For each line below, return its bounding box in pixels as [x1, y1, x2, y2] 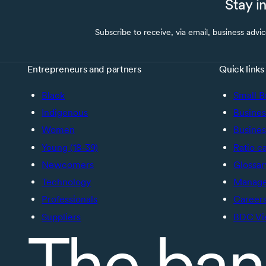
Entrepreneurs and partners [27, 63, 141, 75]
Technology [42, 176, 91, 188]
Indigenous [42, 107, 88, 119]
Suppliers [42, 211, 81, 223]
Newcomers [42, 159, 94, 170]
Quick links [219, 63, 264, 75]
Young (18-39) [42, 141, 99, 153]
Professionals [42, 194, 98, 205]
